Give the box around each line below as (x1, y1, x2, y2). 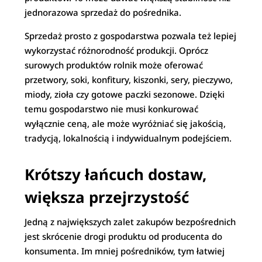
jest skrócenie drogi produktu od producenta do (25, 230, 223, 242)
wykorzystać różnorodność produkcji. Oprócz (25, 44, 209, 56)
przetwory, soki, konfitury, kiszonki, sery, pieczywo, (25, 74, 233, 85)
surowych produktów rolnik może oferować (25, 59, 204, 71)
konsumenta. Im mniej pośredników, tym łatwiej (25, 245, 225, 257)
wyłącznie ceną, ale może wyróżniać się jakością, (25, 118, 226, 129)
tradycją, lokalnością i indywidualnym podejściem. (25, 132, 232, 144)
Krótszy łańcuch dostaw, (25, 164, 207, 185)
